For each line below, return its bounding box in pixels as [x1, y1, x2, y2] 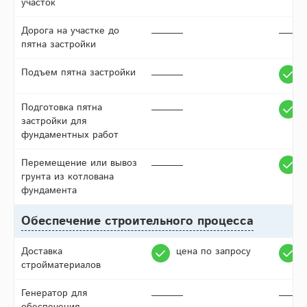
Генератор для [21, 286, 87, 301]
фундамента [21, 184, 77, 198]
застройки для [21, 114, 86, 129]
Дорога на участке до [21, 24, 119, 38]
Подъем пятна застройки [21, 66, 136, 80]
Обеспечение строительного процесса [21, 212, 254, 231]
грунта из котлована [21, 170, 114, 184]
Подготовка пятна [21, 101, 102, 115]
